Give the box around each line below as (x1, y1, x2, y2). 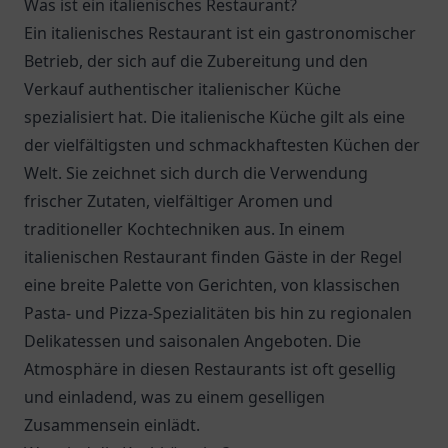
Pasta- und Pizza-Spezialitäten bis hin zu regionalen (24, 302, 412, 324)
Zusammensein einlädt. (24, 414, 200, 436)
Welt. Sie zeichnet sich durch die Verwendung (24, 162, 368, 184)
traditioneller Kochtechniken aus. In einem (24, 218, 345, 240)
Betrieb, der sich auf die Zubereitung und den (24, 50, 368, 72)
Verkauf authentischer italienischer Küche (24, 78, 341, 100)
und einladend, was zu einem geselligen (24, 386, 325, 408)
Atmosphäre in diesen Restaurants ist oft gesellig (24, 358, 396, 380)
